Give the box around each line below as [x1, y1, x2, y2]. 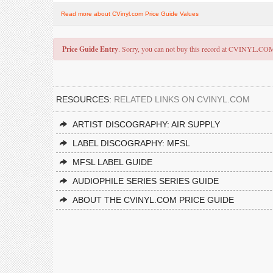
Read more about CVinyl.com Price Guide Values [61, 10, 199, 17]
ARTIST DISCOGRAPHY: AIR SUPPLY [73, 119, 220, 129]
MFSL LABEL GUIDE [73, 157, 152, 167]
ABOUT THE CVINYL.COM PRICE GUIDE [73, 195, 234, 205]
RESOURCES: [56, 94, 114, 104]
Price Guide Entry [62, 44, 118, 54]
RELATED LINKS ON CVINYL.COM [114, 94, 250, 104]
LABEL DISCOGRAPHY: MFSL [73, 138, 190, 148]
